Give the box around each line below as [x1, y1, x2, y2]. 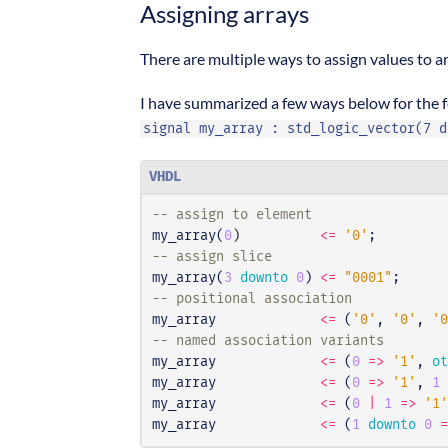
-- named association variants [152, 334, 384, 349]
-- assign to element [152, 208, 312, 223]
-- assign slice [152, 250, 272, 265]
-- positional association [152, 292, 352, 307]
